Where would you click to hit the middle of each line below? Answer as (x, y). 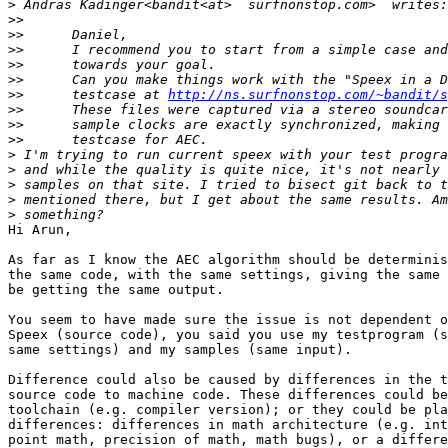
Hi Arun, (40, 230)
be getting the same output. (116, 290)
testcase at (96, 95)
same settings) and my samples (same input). (180, 350)
